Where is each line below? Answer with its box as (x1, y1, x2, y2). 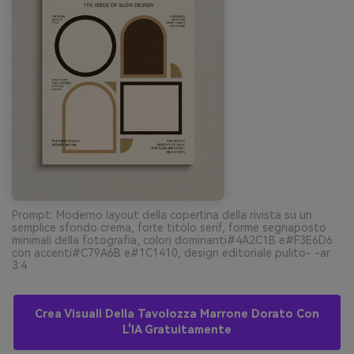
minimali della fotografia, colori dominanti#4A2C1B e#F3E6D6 (12, 233, 333, 247)
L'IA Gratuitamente (122, 322, 232, 337)
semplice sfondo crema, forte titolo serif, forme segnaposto (12, 220, 326, 234)
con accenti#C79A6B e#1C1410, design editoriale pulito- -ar (12, 246, 330, 259)
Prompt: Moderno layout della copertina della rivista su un (12, 208, 312, 221)
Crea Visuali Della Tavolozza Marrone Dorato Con (35, 307, 319, 321)
